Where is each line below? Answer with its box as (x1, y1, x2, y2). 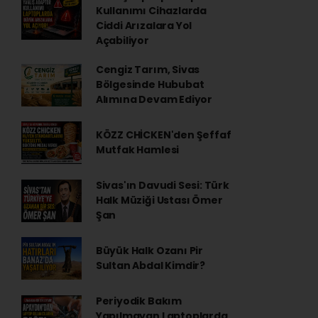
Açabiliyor (95, 33, 149, 48)
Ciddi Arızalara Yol (95, 18, 192, 33)
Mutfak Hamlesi (95, 143, 180, 157)
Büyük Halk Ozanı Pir (95, 243, 203, 258)
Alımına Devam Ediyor (95, 92, 212, 106)
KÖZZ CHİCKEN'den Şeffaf (95, 128, 231, 142)
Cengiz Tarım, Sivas (95, 62, 200, 77)
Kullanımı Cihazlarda (95, 4, 207, 18)
